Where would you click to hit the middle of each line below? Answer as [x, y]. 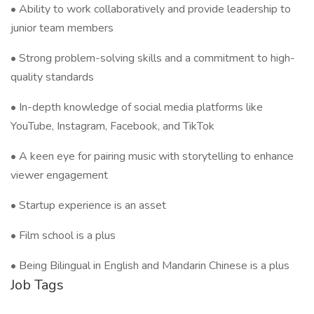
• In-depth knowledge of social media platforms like [137, 107]
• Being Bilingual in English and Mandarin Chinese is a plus [150, 266]
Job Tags [37, 285]
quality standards [52, 77]
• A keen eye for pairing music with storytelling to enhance [152, 156]
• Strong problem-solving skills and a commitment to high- [153, 58]
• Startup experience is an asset [88, 205]
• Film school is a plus [63, 235]
